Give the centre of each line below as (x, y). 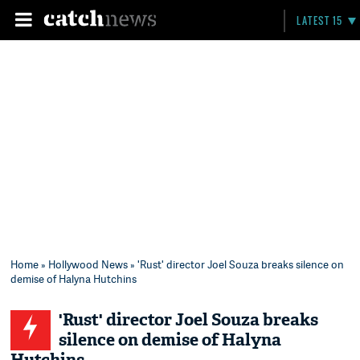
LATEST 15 (320, 20)
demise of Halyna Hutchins (74, 279)
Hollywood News (88, 264)
